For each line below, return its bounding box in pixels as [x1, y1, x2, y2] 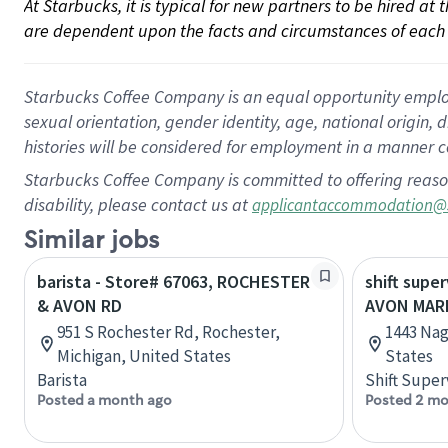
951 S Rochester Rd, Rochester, [57, 321, 280, 343]
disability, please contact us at [24, 193, 252, 216]
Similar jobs [24, 225, 159, 256]
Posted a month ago [37, 391, 172, 409]
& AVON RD [37, 294, 122, 317]
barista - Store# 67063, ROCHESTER [37, 270, 310, 293]
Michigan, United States [57, 345, 231, 367]
